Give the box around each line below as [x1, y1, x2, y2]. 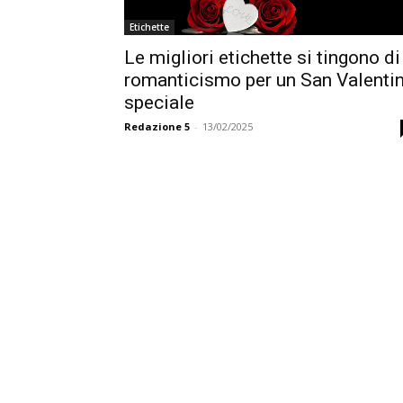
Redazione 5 [124, 119, 190, 133]
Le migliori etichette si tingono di [124, 46, 400, 68]
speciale [124, 91, 194, 113]
